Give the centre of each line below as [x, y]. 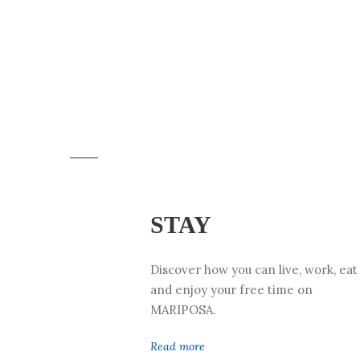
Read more [178, 346]
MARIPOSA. [183, 309]
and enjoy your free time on [231, 289]
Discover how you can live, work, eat [254, 269]
